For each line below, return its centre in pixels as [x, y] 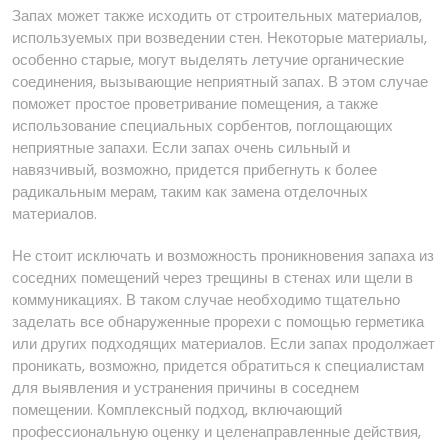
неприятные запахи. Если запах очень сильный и [181, 147]
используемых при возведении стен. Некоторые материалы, [219, 37]
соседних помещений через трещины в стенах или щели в [212, 277]
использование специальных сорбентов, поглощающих [202, 125]
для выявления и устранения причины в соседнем [185, 387]
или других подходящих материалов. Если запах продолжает [223, 343]
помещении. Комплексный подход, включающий [177, 409]
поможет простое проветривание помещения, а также [195, 103]
